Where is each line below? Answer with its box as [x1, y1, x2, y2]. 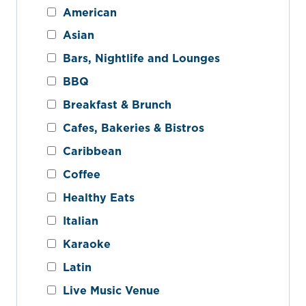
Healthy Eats [56, 190, 135, 206]
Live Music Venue [56, 282, 160, 298]
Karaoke [56, 236, 111, 252]
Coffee [56, 167, 100, 182]
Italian [56, 213, 98, 229]
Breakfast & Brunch [56, 97, 171, 113]
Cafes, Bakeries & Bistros [56, 120, 204, 136]
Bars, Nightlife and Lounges [56, 51, 220, 66]
